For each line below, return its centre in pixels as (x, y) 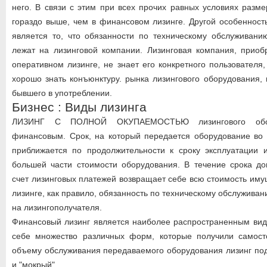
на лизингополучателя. (57, 207)
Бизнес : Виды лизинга (79, 107)
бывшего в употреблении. (62, 93)
